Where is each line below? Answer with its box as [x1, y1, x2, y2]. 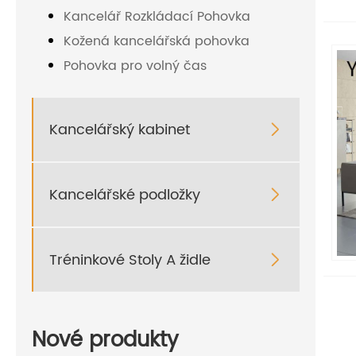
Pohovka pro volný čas [64, 56, 207, 77]
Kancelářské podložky [49, 183, 200, 207]
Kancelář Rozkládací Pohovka [64, 6, 250, 28]
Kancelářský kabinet [49, 118, 190, 141]
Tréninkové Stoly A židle [49, 248, 211, 272]
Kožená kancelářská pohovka [64, 31, 250, 52]
